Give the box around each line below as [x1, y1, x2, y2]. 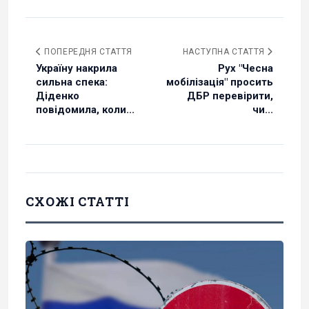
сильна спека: [36, 75, 108, 88]
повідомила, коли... [36, 103, 134, 116]
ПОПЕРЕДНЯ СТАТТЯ [41, 46, 132, 57]
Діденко [36, 89, 79, 102]
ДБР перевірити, [187, 89, 273, 102]
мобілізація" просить [166, 75, 273, 88]
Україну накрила [36, 61, 117, 74]
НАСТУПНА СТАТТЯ [182, 46, 268, 57]
